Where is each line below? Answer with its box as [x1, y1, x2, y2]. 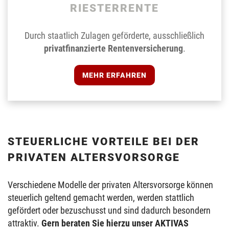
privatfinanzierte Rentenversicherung [43, 43, 183, 54]
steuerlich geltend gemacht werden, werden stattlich [8, 192, 194, 203]
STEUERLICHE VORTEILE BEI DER [8, 135, 199, 148]
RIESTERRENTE [70, 2, 159, 15]
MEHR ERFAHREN [82, 71, 147, 80]
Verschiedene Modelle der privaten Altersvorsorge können [8, 179, 213, 191]
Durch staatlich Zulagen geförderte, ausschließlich [25, 30, 204, 41]
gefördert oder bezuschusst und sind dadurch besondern [8, 205, 211, 216]
